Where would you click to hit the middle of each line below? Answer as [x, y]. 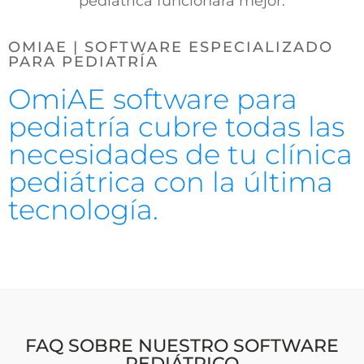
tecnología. [83, 210]
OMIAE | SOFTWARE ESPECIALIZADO [171, 48]
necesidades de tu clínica [180, 155]
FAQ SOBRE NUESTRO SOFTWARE [182, 346]
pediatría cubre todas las [176, 127]
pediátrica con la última [171, 182]
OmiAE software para [153, 100]
